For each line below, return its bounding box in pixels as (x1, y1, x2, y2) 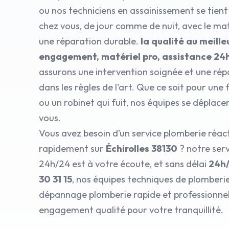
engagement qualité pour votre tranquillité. (39, 204, 223, 216)
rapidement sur (39, 143, 106, 154)
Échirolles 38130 (106, 143, 177, 154)
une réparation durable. (39, 35, 141, 47)
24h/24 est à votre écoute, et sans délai (39, 158, 209, 170)
